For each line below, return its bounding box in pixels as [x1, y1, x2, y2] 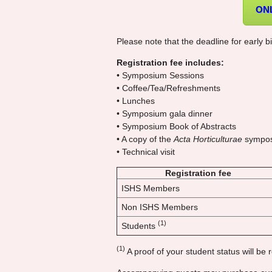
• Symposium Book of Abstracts [117, 121, 236, 131]
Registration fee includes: [117, 57, 224, 67]
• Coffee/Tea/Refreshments [117, 83, 220, 93]
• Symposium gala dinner [117, 108, 212, 118]
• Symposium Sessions [117, 70, 204, 80]
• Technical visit [117, 146, 175, 157]
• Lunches [117, 95, 155, 106]
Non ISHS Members [121, 202, 198, 212]
